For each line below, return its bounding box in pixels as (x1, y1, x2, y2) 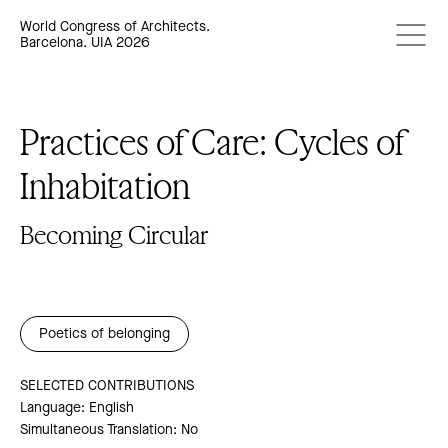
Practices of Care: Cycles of (20, 121, 404, 163)
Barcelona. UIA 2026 (20, 36, 150, 51)
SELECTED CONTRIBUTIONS (20, 379, 194, 394)
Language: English (20, 401, 134, 416)
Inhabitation (20, 165, 190, 207)
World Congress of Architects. (20, 20, 210, 35)
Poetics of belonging (39, 327, 170, 342)
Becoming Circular (20, 219, 208, 250)
